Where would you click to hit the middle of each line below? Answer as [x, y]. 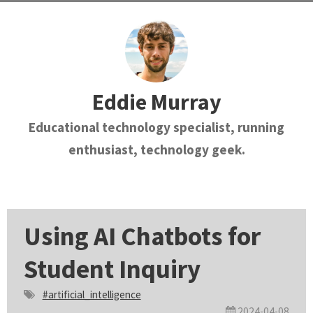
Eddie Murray [156, 102]
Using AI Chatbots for [142, 236]
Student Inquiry [112, 269]
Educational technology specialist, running [156, 128]
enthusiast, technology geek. [156, 150]
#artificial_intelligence [92, 294]
